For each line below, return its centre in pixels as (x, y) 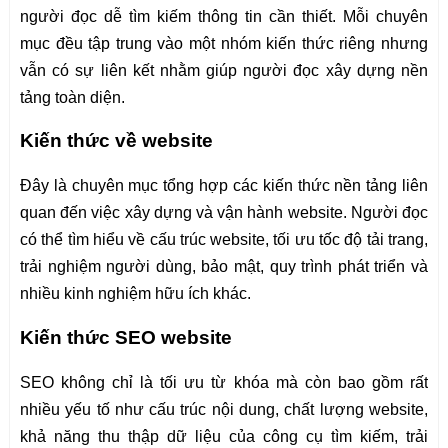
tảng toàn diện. (72, 97)
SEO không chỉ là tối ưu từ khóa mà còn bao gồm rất (224, 382)
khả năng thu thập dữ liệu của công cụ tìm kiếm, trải (224, 436)
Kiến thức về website (116, 141)
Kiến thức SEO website (125, 337)
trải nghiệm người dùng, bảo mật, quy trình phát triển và (224, 267)
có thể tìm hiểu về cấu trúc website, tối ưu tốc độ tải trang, (224, 240)
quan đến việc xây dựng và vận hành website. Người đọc (224, 213)
